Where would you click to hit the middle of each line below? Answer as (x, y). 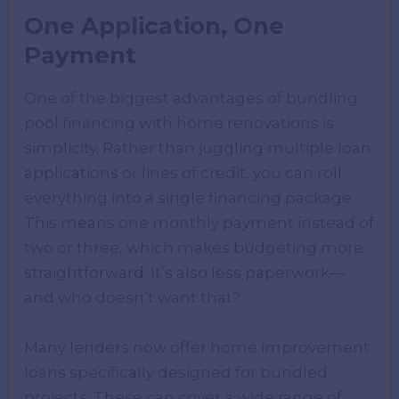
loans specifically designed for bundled (176, 372)
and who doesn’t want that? (133, 298)
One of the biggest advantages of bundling (191, 98)
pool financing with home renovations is (179, 123)
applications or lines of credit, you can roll (183, 173)
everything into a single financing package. (190, 198)
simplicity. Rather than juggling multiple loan (198, 148)
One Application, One (155, 25)
